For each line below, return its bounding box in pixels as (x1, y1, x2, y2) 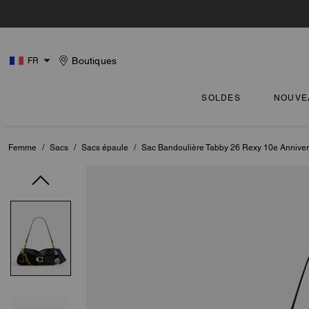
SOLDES (201, 93, 241, 103)
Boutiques (72, 55, 117, 66)
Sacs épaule (81, 143, 128, 152)
